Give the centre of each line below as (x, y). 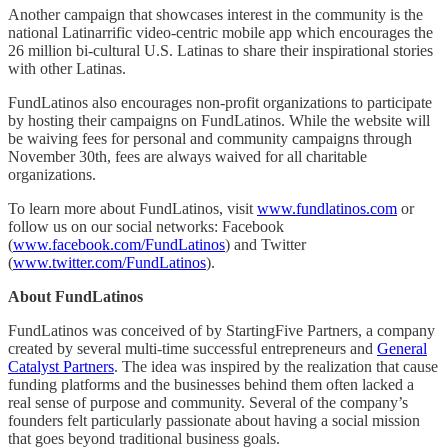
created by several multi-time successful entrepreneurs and (192, 348)
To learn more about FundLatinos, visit (132, 208)
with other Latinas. (67, 68)
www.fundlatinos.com (327, 208)
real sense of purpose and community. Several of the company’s (208, 402)
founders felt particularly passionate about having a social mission (214, 420)
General (402, 348)
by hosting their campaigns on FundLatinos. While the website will (219, 120)
